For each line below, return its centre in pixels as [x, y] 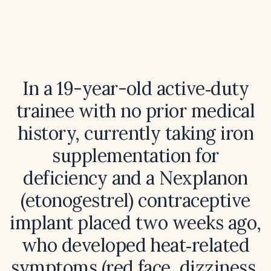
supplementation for [135, 155]
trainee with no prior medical [135, 111]
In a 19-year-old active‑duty [135, 88]
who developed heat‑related [135, 245]
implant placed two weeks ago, [135, 223]
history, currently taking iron [135, 133]
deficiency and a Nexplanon [135, 178]
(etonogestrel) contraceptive [135, 200]
